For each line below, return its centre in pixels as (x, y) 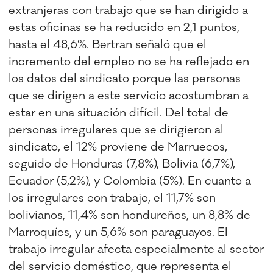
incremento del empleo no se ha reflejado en (129, 62)
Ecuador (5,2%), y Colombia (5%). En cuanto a (130, 181)
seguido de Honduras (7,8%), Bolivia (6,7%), (122, 164)
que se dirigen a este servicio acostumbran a (129, 96)
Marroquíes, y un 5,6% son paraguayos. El (119, 232)
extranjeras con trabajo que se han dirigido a (129, 11)
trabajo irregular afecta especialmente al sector (136, 250)
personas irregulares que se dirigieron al (116, 130)
